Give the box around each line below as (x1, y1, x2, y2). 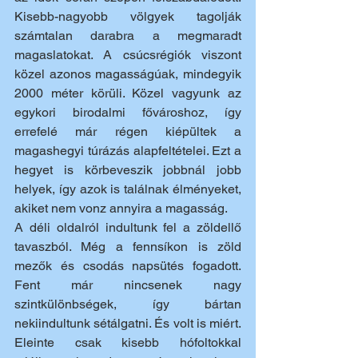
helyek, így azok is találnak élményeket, (14, 181, 241, 197)
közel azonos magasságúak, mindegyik (14, 66, 241, 82)
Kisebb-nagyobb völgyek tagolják (14, 8, 241, 24)
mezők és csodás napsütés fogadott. (14, 257, 241, 273)
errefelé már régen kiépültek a (14, 123, 241, 139)
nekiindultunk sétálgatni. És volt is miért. (14, 315, 241, 331)
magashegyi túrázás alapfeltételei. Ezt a (14, 142, 241, 158)
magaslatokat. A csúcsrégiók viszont (14, 46, 241, 62)
